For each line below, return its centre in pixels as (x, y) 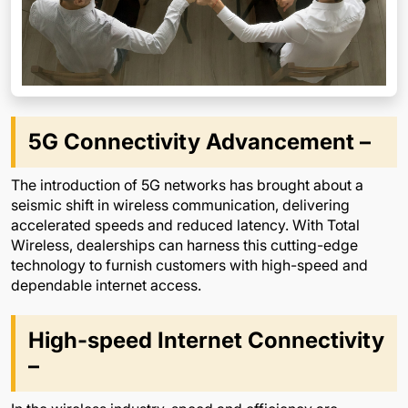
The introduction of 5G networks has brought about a (187, 184)
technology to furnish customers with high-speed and (189, 265)
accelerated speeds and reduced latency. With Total (185, 224)
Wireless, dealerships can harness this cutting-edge (184, 245)
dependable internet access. (106, 285)
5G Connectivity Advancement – (199, 141)
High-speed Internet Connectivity (206, 340)
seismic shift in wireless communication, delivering (180, 204)
